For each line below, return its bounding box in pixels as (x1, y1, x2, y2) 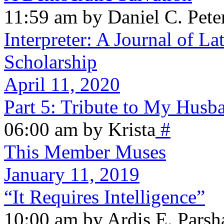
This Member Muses (4, 140, 166, 162)
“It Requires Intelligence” (4, 185, 205, 207)
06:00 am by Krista (4, 118, 155, 140)
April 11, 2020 (4, 73, 120, 95)
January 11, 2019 (4, 163, 139, 185)
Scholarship (4, 50, 97, 72)
